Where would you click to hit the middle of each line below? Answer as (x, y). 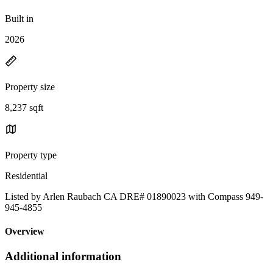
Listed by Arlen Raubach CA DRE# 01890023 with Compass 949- (134, 196)
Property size (30, 87)
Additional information (63, 257)
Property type (31, 155)
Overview (25, 232)
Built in (19, 18)
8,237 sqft (24, 107)
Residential (26, 175)
